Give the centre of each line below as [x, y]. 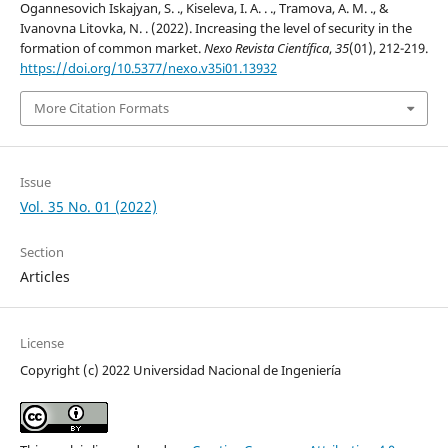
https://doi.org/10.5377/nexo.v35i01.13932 [148, 68]
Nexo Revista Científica [266, 48]
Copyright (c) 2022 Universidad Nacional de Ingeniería [180, 369]
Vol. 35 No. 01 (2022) [88, 206]
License [41, 342]
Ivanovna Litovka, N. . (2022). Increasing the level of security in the [215, 28]
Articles [44, 276]
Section [41, 251]
